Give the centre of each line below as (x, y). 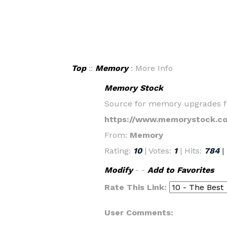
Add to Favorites (181, 170)
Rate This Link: (137, 187)
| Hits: (192, 151)
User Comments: (139, 213)
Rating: (119, 151)
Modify (118, 170)
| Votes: (159, 151)
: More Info (150, 68)
